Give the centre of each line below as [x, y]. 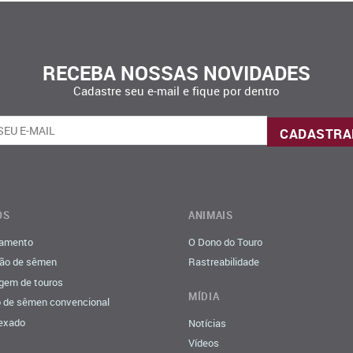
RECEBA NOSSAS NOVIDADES [176, 72]
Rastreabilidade [224, 262]
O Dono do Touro [225, 242]
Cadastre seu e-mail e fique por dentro [176, 90]
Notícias [207, 323]
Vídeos [204, 343]
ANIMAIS [211, 215]
